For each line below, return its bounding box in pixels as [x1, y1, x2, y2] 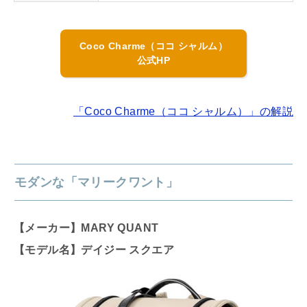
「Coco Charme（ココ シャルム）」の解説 [73, 106, 293, 118]
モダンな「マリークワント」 [14, 175, 179, 190]
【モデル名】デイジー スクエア [14, 244, 174, 256]
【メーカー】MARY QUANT [14, 222, 159, 234]
